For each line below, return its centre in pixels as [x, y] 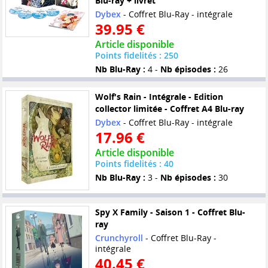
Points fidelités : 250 [136, 55]
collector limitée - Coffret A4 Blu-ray [169, 108]
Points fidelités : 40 [134, 163]
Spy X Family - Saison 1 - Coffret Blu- [170, 212]
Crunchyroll [119, 238]
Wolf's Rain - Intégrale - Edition [159, 96]
